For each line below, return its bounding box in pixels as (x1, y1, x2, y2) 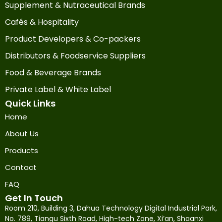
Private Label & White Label (5, 83, 111, 95)
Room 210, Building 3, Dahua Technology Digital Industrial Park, (5, 203, 217, 213)
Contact (5, 162, 37, 172)
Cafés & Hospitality (5, 16, 79, 28)
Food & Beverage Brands (5, 66, 101, 78)
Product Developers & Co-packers (5, 33, 141, 45)
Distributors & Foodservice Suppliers (5, 50, 146, 61)
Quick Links (5, 97, 55, 110)
